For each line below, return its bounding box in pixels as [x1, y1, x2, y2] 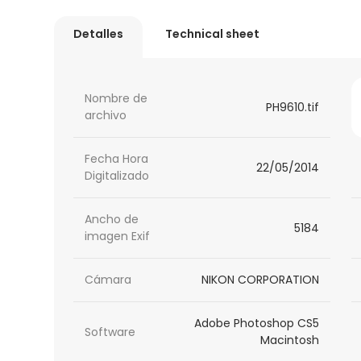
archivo [85, 107, 127, 124]
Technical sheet [165, 26, 260, 43]
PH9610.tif [265, 98, 319, 115]
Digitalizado [85, 168, 150, 185]
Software [85, 323, 136, 340]
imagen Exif [85, 228, 151, 245]
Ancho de [85, 211, 139, 228]
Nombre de [85, 90, 148, 107]
